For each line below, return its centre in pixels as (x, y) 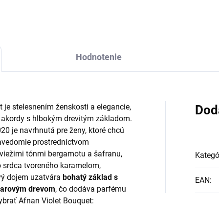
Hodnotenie (99, 57)
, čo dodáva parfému (91, 189)
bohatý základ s (90, 177)
